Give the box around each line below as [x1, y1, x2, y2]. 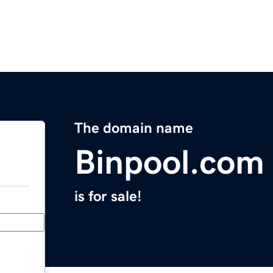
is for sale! [74, 189, 141, 204]
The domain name [74, 121, 193, 136]
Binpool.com [74, 145, 264, 180]
